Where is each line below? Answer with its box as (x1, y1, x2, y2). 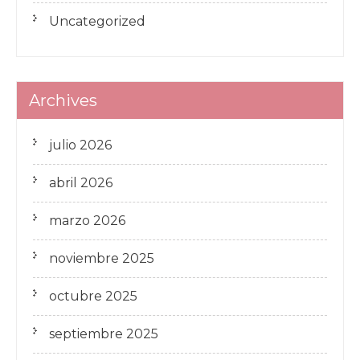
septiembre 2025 (49, 326, 158, 342)
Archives (29, 91, 97, 110)
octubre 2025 (49, 288, 137, 304)
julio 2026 (49, 137, 112, 153)
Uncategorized (49, 14, 145, 29)
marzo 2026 (49, 213, 125, 228)
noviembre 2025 (49, 251, 154, 266)
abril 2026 (49, 175, 112, 190)
